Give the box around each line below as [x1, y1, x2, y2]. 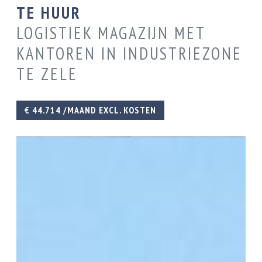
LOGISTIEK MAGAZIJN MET [16, 22, 206, 44]
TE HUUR [16, 1, 81, 23]
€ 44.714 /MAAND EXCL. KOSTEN [25, 104, 156, 116]
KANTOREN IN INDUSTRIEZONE [16, 42, 243, 64]
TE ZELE [16, 63, 78, 85]
